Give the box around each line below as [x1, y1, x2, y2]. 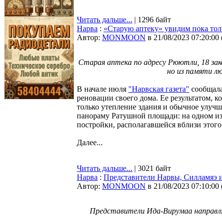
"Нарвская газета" [128, 85, 189, 93]
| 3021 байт [132, 164, 171, 172]
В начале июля [77, 85, 128, 93]
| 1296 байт [132, 15, 171, 24]
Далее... [77, 138, 103, 147]
